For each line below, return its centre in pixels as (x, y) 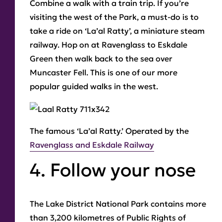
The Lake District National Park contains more (118, 204)
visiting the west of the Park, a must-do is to (114, 17)
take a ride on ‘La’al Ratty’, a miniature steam (117, 31)
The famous (53, 131)
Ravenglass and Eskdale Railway (92, 145)
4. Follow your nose (113, 170)
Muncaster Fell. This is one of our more (104, 73)
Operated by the (157, 131)
